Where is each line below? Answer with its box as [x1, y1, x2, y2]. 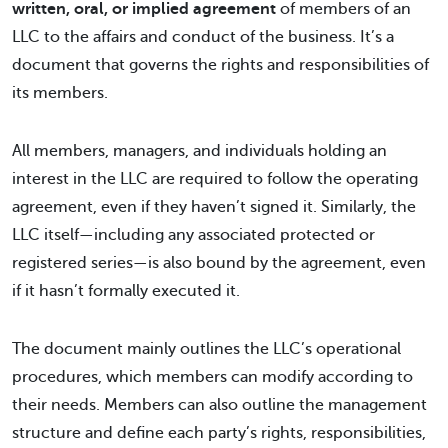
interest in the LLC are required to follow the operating [12, 170, 418, 188]
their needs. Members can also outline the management [12, 396, 427, 414]
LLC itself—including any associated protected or [12, 226, 375, 244]
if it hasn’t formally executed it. [12, 282, 240, 300]
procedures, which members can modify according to [12, 368, 413, 386]
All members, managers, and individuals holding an [12, 142, 387, 160]
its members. [12, 84, 108, 102]
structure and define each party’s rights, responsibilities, [12, 424, 426, 442]
